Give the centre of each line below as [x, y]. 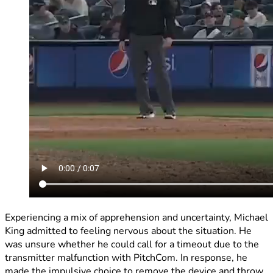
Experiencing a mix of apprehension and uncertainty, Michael [136, 217]
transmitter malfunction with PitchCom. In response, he [126, 257]
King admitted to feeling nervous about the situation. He [128, 231]
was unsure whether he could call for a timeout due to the [132, 244]
